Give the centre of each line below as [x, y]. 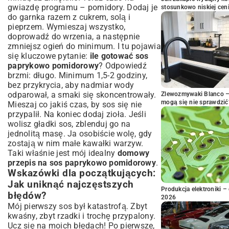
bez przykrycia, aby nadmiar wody [71, 85]
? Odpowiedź [123, 66]
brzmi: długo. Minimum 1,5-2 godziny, [77, 75]
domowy [133, 153]
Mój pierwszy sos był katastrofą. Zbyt [78, 206]
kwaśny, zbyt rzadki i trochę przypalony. [82, 216]
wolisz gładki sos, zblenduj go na [69, 124]
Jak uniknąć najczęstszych [71, 185]
